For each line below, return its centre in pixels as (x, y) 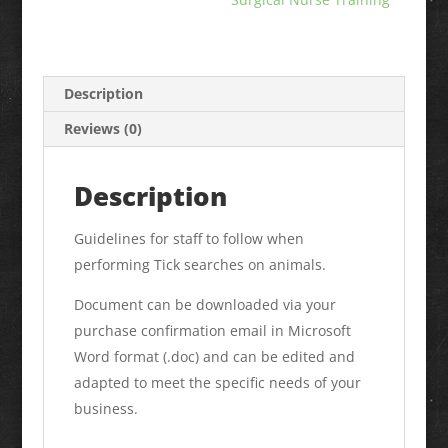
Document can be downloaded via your (204, 304)
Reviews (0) (102, 128)
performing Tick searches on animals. (199, 264)
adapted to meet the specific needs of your (217, 382)
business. (105, 408)
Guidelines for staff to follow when (188, 238)
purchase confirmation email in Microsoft (212, 330)
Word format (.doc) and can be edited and (214, 356)
